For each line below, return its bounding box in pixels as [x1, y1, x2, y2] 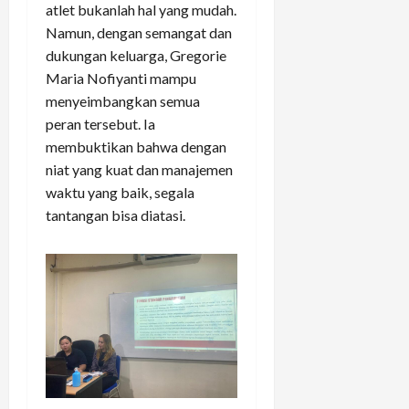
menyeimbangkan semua [46, 92, 200, 110]
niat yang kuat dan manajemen [46, 161, 233, 179]
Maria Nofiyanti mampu [46, 69, 196, 88]
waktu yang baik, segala [46, 184, 194, 202]
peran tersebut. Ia [46, 115, 155, 133]
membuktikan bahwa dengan [46, 138, 226, 156]
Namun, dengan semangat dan [46, 24, 232, 42]
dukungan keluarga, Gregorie [46, 47, 226, 65]
